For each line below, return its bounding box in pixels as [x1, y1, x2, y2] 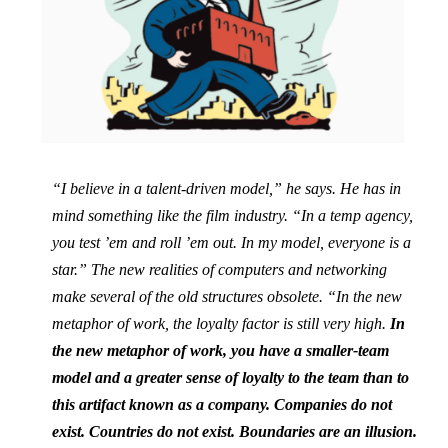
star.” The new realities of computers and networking [52, 261, 387, 279]
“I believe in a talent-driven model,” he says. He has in [52, 180, 401, 198]
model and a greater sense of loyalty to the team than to [52, 369, 409, 387]
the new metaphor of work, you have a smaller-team [52, 342, 389, 360]
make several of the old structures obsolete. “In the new [52, 288, 402, 306]
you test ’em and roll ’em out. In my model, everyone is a [52, 234, 411, 252]
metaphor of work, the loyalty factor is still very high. [52, 315, 390, 333]
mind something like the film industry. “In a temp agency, [52, 207, 413, 225]
